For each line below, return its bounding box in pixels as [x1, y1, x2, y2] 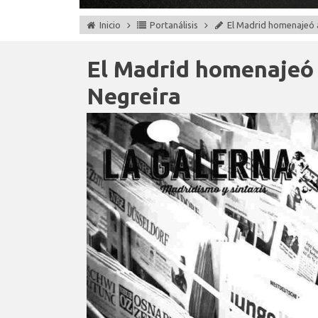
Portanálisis [150, 20, 198, 30]
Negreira [87, 83, 181, 109]
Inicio [99, 20, 121, 30]
